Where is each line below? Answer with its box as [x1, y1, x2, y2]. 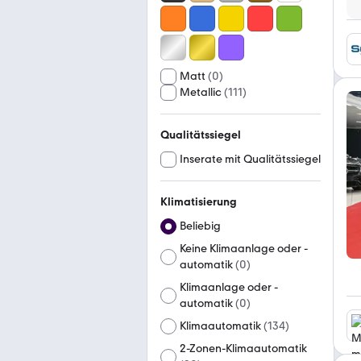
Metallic [180, 85, 222, 99]
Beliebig [180, 219, 221, 233]
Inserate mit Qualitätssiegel [180, 152, 321, 166]
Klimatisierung [160, 195, 237, 209]
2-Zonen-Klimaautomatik [180, 342, 308, 355]
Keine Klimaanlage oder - [180, 242, 308, 255]
